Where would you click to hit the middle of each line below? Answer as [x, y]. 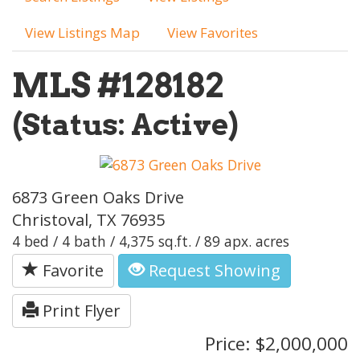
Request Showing [213, 270]
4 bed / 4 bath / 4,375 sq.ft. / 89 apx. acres [151, 241]
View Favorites [213, 32]
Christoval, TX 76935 [88, 219]
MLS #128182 [118, 85]
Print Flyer [80, 310]
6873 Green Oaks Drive [98, 197]
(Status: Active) [125, 125]
